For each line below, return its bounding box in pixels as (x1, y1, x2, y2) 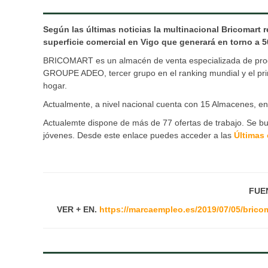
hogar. (43, 81, 67, 91)
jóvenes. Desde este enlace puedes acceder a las (43, 130, 234, 141)
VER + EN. (56, 205, 99, 215)
